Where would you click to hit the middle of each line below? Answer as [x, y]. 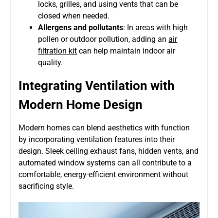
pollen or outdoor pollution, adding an [103, 39]
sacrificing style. [46, 186]
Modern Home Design [81, 105]
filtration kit [58, 51]
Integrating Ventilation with [97, 86]
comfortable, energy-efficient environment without [104, 175]
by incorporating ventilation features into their [97, 140]
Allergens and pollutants [81, 28]
